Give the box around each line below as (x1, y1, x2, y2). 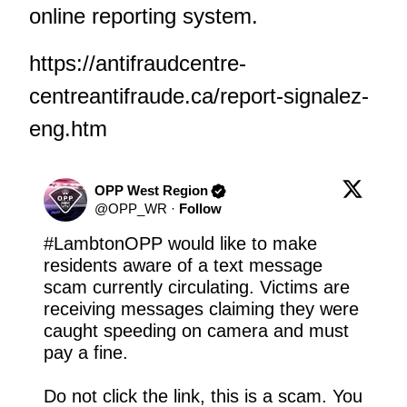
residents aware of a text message (44, 255, 323, 276)
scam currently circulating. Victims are (44, 277, 350, 298)
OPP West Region (94, 183, 208, 199)
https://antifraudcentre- (29, 51, 246, 76)
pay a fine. (44, 342, 128, 363)
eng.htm (29, 116, 107, 142)
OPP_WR (108, 201, 167, 217)
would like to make (163, 233, 317, 254)
